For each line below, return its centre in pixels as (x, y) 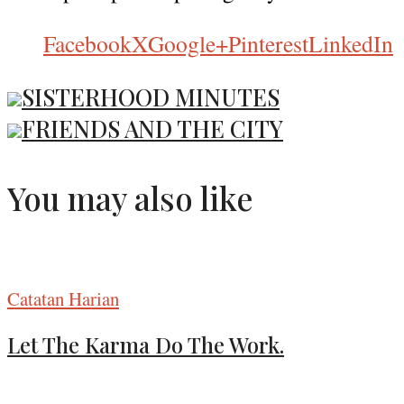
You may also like (130, 197)
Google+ (188, 43)
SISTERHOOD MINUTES (151, 97)
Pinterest (268, 43)
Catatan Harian (63, 298)
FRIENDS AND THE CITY (152, 129)
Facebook (87, 43)
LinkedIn (351, 43)
